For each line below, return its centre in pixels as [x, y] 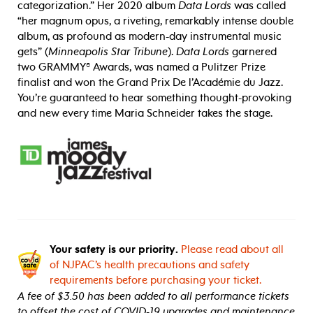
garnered [253, 52]
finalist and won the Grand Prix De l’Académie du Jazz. [150, 83]
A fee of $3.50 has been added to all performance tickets [153, 296]
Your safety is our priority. [114, 249]
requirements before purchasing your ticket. [155, 280]
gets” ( [33, 52]
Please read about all [232, 249]
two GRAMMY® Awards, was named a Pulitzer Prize [141, 67]
